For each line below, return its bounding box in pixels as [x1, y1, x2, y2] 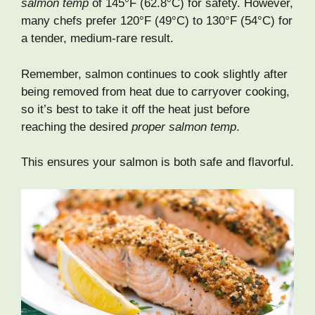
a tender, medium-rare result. [21, 32, 174, 46]
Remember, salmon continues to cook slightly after [21, 67, 288, 81]
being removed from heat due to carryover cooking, [21, 84, 290, 98]
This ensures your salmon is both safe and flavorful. [21, 155, 294, 169]
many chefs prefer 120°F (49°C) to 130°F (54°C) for [21, 14, 292, 28]
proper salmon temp [131, 120, 236, 134]
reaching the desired [21, 120, 131, 134]
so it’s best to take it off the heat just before [21, 102, 250, 116]
